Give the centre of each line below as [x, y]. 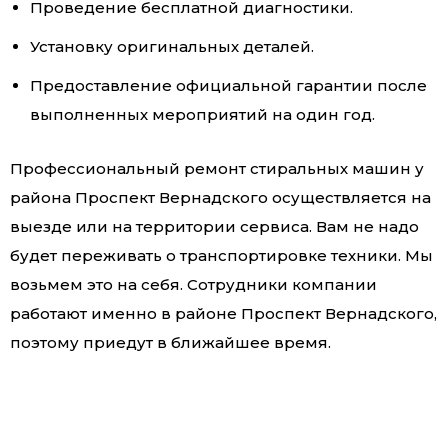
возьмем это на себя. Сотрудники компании [193, 285]
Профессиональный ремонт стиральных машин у [217, 169]
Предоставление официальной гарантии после [228, 86]
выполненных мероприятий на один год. [202, 115]
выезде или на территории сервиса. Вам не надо [214, 227]
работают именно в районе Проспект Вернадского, [223, 314]
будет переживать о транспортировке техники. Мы [221, 256]
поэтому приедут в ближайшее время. [170, 343]
